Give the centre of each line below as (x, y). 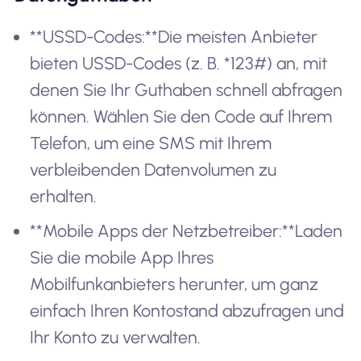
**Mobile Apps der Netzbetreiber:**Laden (187, 230)
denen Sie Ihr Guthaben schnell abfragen (187, 90)
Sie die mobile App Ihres (122, 257)
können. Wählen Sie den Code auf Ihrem (181, 117)
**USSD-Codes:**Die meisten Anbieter (174, 37)
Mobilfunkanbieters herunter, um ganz (174, 284)
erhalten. (64, 197)
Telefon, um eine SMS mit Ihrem (151, 143)
